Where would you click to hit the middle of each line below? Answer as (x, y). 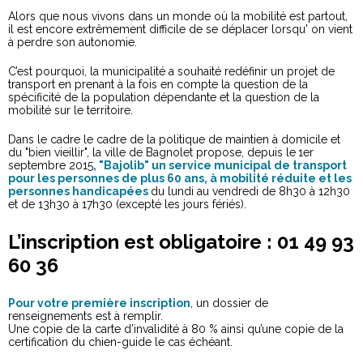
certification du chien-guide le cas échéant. (120, 342)
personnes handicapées (79, 191)
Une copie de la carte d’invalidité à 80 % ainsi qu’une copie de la (176, 329)
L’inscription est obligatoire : (143, 241)
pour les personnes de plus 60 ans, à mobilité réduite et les (180, 178)
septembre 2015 (51, 165)
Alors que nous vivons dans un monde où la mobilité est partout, (178, 16)
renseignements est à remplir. (85, 316)
